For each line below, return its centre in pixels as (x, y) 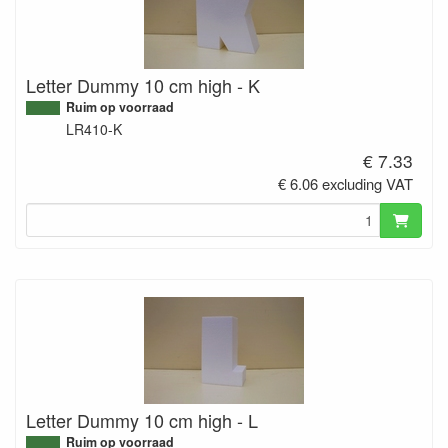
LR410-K (94, 129)
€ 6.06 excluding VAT (346, 184)
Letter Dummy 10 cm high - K (143, 85)
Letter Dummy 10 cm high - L (142, 419)
